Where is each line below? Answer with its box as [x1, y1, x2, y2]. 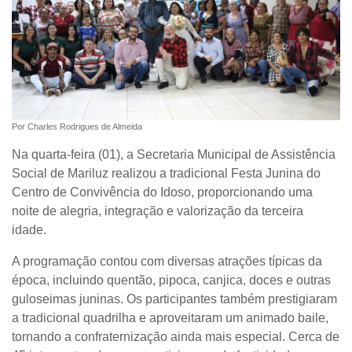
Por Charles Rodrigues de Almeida [12, 121, 142, 131]
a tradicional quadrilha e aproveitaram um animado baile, [12, 310, 328, 324]
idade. [12, 222, 46, 236]
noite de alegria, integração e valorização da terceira [12, 203, 303, 218]
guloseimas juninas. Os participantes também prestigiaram [12, 291, 337, 306]
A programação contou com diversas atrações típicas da [12, 254, 322, 268]
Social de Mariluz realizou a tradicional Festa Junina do [12, 166, 321, 180]
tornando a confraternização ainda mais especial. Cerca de [12, 329, 339, 343]
